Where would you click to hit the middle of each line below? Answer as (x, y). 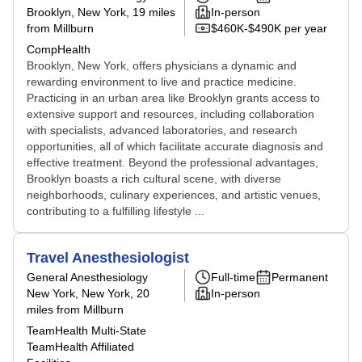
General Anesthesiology (87, 277)
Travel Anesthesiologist (108, 258)
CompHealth (59, 49)
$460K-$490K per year (269, 28)
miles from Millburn (75, 309)
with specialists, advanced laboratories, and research (162, 130)
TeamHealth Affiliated (80, 347)
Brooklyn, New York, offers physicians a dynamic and (162, 65)
